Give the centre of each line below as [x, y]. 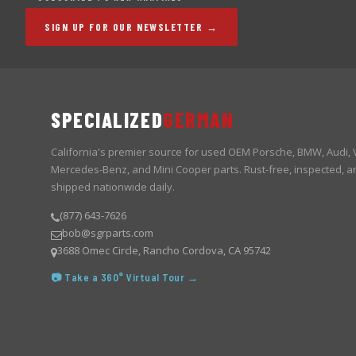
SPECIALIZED [107, 120]
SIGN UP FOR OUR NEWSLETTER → [132, 27]
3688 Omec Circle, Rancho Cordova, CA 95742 [164, 250]
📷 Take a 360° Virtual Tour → [125, 277]
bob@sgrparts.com [108, 233]
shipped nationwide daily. [113, 187]
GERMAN [199, 120]
